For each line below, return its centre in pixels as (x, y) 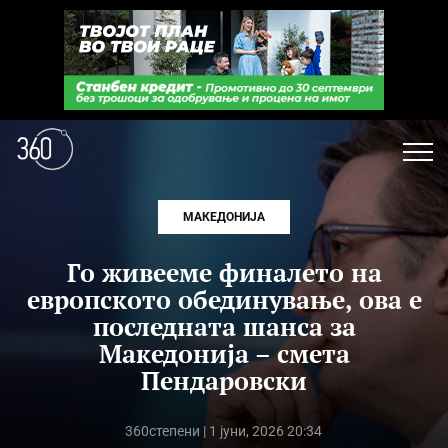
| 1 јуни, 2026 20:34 (261, 431)
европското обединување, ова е (224, 299)
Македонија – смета (224, 353)
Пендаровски (224, 380)
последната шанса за (224, 326)
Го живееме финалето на (224, 272)
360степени (163, 431)
